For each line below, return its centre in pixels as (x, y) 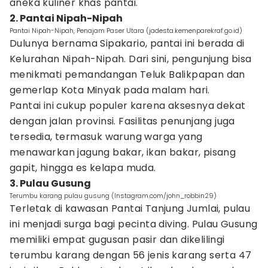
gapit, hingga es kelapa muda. (83, 168)
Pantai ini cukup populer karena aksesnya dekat (128, 106)
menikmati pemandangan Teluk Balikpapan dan (127, 74)
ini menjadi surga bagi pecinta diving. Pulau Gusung (134, 224)
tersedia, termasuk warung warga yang (106, 137)
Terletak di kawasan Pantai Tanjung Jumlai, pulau (130, 208)
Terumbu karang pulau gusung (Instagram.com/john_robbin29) (113, 196)
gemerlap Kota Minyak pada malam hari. (110, 90)
